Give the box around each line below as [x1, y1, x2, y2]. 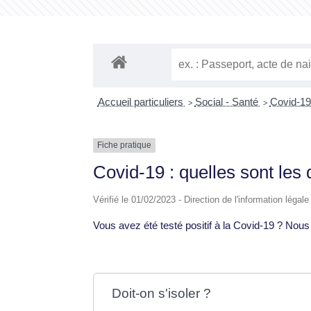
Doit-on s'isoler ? [112, 285, 212, 301]
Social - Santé [194, 96, 261, 108]
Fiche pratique [97, 140, 152, 151]
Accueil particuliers [97, 96, 186, 108]
